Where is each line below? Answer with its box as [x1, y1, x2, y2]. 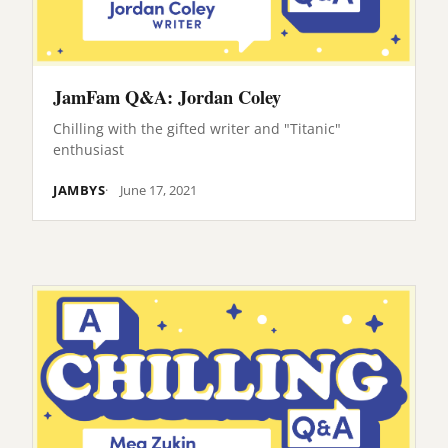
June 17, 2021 [120, 180, 198, 199]
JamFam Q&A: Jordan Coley [53, 83, 281, 111]
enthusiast [53, 139, 124, 159]
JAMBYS [53, 180, 106, 199]
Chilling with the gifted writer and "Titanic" [53, 118, 341, 138]
